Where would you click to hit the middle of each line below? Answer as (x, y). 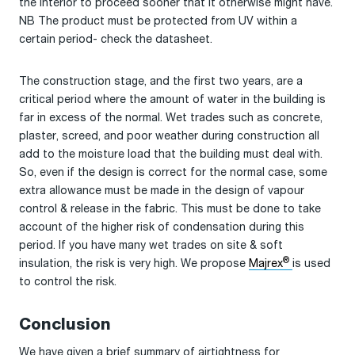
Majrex (266, 263)
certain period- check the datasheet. (116, 39)
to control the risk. (68, 282)
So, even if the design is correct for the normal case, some (173, 172)
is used (311, 263)
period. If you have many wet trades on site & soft (151, 245)
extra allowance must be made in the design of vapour (162, 191)
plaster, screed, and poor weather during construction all (169, 136)
